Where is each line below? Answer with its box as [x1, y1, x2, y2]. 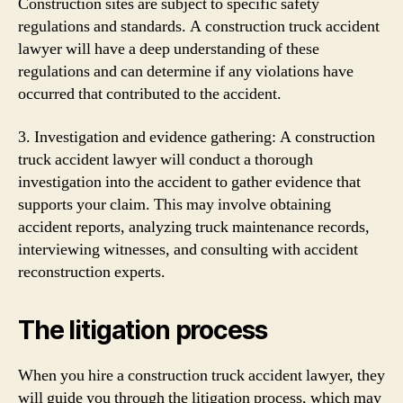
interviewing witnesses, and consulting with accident [18, 238, 358, 260]
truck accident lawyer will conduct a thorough [18, 148, 313, 170]
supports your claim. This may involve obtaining [18, 193, 331, 215]
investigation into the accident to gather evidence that [18, 171, 361, 193]
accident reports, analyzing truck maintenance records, [18, 216, 370, 237]
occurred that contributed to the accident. [18, 84, 282, 104]
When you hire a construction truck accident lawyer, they [18, 364, 385, 386]
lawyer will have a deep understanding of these [18, 39, 319, 59]
